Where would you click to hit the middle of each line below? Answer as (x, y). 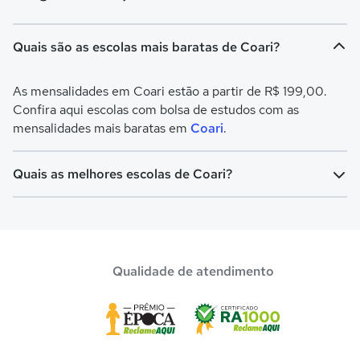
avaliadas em (51, 236)
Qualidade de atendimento (193, 271)
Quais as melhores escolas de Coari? (123, 174)
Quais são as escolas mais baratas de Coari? (146, 47)
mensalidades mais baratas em (102, 128)
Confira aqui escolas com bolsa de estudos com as (156, 109)
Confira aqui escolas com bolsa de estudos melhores (163, 218)
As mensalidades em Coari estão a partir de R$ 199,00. (170, 91)
